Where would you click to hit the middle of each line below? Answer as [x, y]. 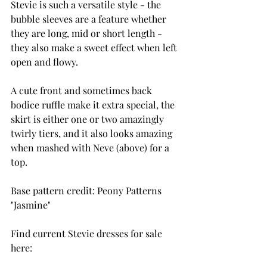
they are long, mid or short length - [88, 33]
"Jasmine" [31, 205]
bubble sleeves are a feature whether [90, 19]
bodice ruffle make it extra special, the [94, 105]
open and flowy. [44, 62]
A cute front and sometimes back [83, 91]
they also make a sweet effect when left [95, 48]
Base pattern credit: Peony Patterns [87, 191]
